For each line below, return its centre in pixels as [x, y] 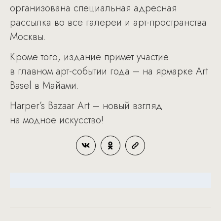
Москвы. [28, 37]
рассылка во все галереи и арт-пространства [108, 22]
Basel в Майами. [44, 85]
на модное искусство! [57, 120]
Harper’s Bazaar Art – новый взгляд [86, 106]
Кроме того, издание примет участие [89, 57]
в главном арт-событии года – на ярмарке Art [109, 71]
